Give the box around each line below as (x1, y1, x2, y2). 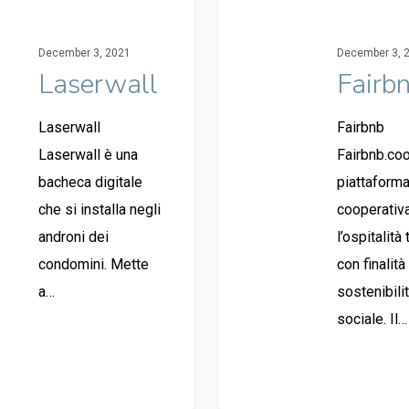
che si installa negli (37, 200, 161, 218)
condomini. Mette (37, 255, 149, 273)
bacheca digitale (37, 173, 142, 191)
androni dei (37, 227, 109, 246)
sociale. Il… (336, 309, 407, 328)
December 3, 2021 (37, 46, 131, 59)
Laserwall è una (37, 145, 138, 163)
